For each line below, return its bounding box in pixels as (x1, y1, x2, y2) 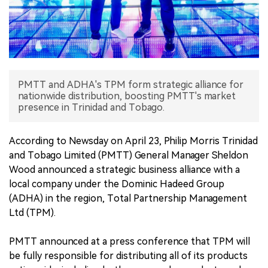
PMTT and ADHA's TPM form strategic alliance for (18, 79, 243, 91)
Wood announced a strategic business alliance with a (9, 164, 240, 176)
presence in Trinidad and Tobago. (18, 102, 165, 114)
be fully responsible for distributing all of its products (9, 250, 248, 262)
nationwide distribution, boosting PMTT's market (18, 90, 236, 102)
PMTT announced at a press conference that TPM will (9, 236, 250, 248)
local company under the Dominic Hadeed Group (9, 178, 224, 190)
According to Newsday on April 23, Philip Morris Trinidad (9, 135, 258, 147)
